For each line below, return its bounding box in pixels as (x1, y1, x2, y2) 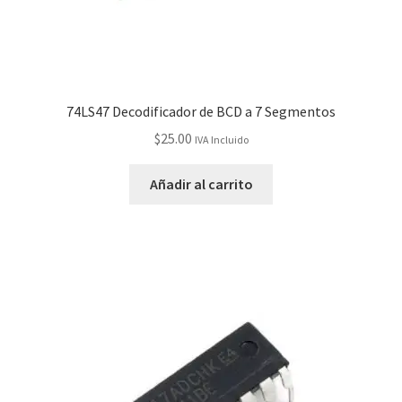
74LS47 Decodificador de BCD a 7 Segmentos (66, 101, 336, 120)
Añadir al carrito (149, 175, 253, 194)
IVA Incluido (194, 133, 249, 147)
